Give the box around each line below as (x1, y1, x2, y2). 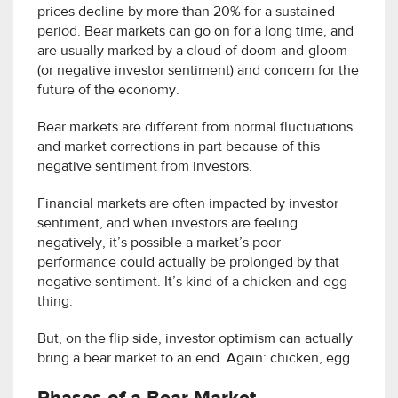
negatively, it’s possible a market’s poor (37, 235, 281, 251)
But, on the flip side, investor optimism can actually (37, 331, 353, 346)
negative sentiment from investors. (37, 159, 252, 174)
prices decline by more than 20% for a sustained (37, 4, 335, 20)
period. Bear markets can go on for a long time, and (37, 24, 354, 39)
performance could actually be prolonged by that (37, 255, 339, 270)
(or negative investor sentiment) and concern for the (37, 63, 359, 78)
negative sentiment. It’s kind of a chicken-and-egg (37, 275, 347, 290)
